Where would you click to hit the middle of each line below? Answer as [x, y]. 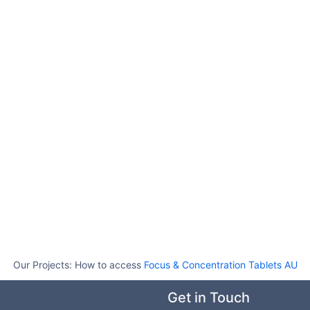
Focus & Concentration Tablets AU [220, 265]
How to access [109, 265]
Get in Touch [209, 298]
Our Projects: [44, 265]
